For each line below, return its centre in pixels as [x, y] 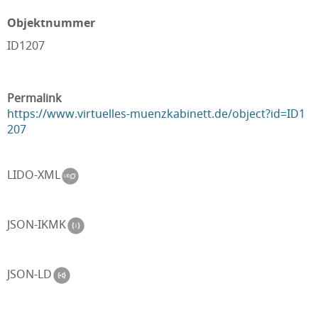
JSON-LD [31, 274]
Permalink [34, 98]
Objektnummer [51, 23]
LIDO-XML [35, 175]
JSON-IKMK [38, 225]
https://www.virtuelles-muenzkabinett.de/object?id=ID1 [156, 114]
